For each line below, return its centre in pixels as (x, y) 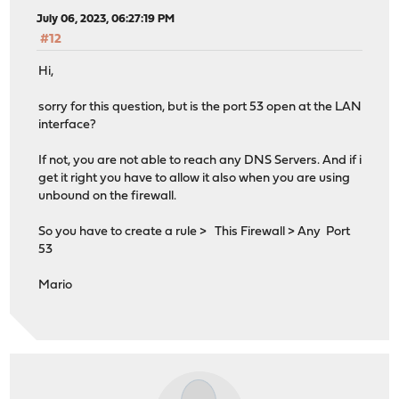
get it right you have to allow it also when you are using (195, 179)
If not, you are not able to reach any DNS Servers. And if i (200, 161)
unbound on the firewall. (108, 197)
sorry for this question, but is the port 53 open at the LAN (200, 108)
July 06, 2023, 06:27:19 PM (106, 19)
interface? (68, 126)
